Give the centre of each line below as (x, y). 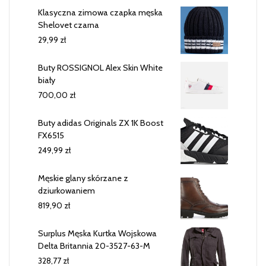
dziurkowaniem (66, 190)
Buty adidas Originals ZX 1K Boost (101, 123)
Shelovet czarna (69, 25)
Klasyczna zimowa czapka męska (100, 12)
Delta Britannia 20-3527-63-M (94, 246)
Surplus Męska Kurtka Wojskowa (97, 233)
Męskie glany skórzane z (83, 178)
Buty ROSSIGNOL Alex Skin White (100, 67)
